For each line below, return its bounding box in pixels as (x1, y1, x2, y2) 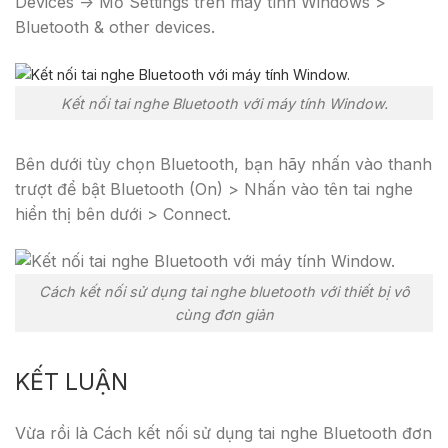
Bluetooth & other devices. (15, 17, 220, 37)
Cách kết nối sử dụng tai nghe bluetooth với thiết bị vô (38, 283, 410, 301)
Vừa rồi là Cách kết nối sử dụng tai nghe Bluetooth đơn (15, 422, 432, 443)
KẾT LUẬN (15, 367, 128, 396)
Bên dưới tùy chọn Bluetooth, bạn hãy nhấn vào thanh (15, 154, 432, 175)
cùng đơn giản (174, 306, 274, 324)
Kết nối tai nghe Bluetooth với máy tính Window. (60, 94, 388, 112)
